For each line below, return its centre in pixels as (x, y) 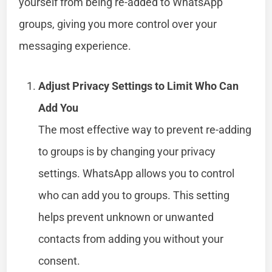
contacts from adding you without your (131, 239)
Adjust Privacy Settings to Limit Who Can (139, 86)
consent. (59, 260)
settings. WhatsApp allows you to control (137, 173)
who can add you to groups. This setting (134, 195)
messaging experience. (75, 46)
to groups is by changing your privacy (127, 151)
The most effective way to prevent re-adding (145, 129)
